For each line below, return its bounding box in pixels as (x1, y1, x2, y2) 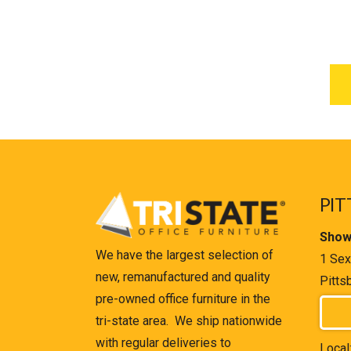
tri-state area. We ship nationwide (96, 313, 282, 329)
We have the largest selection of (96, 248, 273, 263)
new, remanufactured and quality (96, 270, 270, 285)
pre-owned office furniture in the (96, 291, 270, 307)
